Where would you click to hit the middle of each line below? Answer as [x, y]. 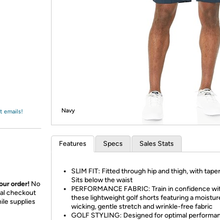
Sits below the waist [102, 180]
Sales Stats [157, 144]
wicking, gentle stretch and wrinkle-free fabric [142, 206]
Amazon [32, 17]
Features [73, 144]
